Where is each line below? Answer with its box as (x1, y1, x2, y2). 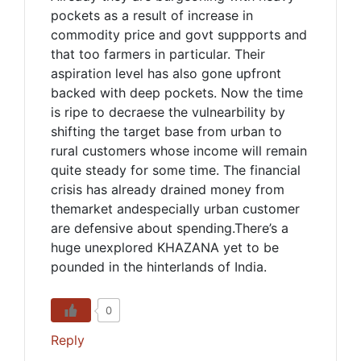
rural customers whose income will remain (51, 143, 307, 159)
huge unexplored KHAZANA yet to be (51, 239, 279, 255)
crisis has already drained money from (51, 181, 284, 197)
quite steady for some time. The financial (51, 162, 301, 178)
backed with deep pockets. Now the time (51, 85, 303, 101)
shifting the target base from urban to (51, 123, 282, 139)
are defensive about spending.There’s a (51, 220, 288, 236)
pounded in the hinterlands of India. (51, 259, 267, 275)
